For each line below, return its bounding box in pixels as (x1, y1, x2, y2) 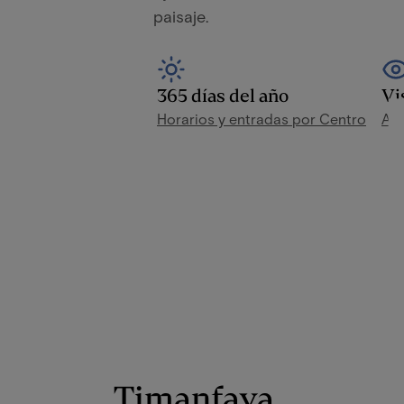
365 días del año (157, 87, 289, 106)
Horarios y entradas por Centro (157, 110, 366, 128)
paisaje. (153, 6, 208, 27)
